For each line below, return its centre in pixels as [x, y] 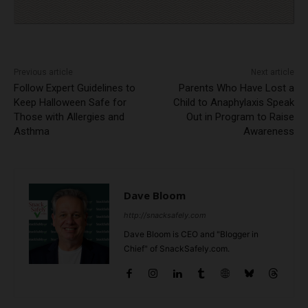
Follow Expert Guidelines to [75, 88]
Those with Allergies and [69, 117]
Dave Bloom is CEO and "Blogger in [191, 234]
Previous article [43, 73]
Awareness [268, 132]
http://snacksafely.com [165, 216]
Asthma [32, 132]
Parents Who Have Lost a [236, 88]
